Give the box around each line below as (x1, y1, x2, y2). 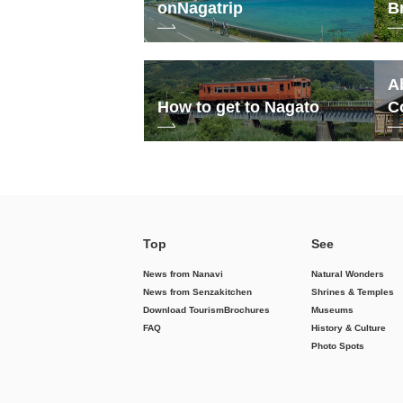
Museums (311, 305, 354, 316)
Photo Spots (311, 341, 364, 352)
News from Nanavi (143, 269, 223, 280)
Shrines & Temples (311, 287, 394, 298)
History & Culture (311, 323, 386, 334)
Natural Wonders (311, 269, 384, 280)
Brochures (224, 305, 270, 316)
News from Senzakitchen (143, 287, 252, 298)
